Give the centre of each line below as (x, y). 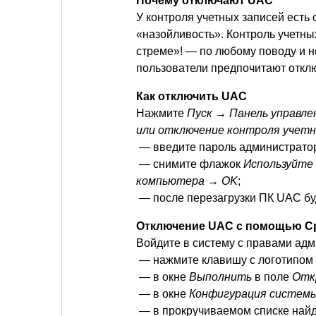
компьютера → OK (187, 181)
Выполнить (220, 276)
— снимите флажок (190, 164)
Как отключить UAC (192, 96)
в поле (272, 276)
